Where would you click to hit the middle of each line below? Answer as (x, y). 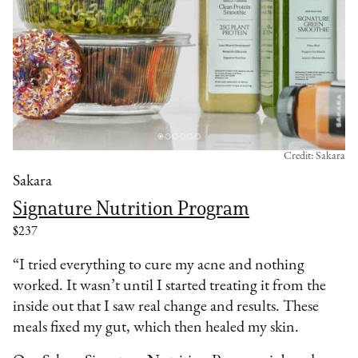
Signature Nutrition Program (131, 209)
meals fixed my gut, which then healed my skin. (158, 328)
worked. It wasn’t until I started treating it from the (170, 286)
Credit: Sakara (314, 157)
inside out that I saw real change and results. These (166, 307)
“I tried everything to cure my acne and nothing (159, 266)
